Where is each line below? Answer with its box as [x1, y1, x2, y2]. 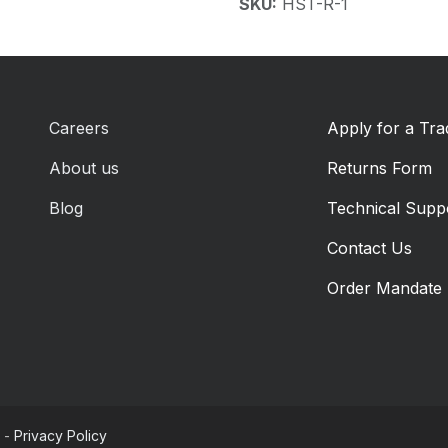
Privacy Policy [14, 427, 107, 445]
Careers [49, 117, 109, 138]
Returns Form [326, 157, 432, 178]
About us [49, 157, 119, 178]
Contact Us [326, 237, 412, 258]
